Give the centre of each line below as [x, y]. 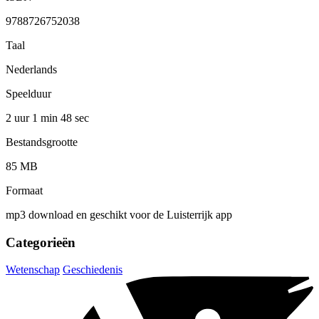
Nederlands [31, 69]
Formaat [24, 190]
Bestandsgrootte [42, 142]
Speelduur [28, 93]
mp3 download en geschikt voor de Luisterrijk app [119, 214]
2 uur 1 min [33, 117]
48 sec [75, 117]
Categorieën [41, 242]
